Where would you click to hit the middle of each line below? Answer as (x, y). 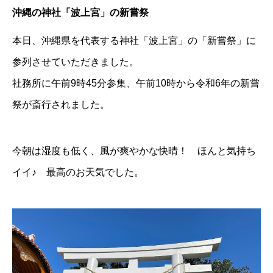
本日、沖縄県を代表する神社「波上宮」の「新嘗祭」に (134, 40)
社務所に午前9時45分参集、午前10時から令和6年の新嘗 (136, 83)
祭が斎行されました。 (61, 104)
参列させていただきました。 (76, 62)
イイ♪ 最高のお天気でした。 (78, 172)
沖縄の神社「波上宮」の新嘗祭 (80, 12)
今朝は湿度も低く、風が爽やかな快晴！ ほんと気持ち (134, 151)
